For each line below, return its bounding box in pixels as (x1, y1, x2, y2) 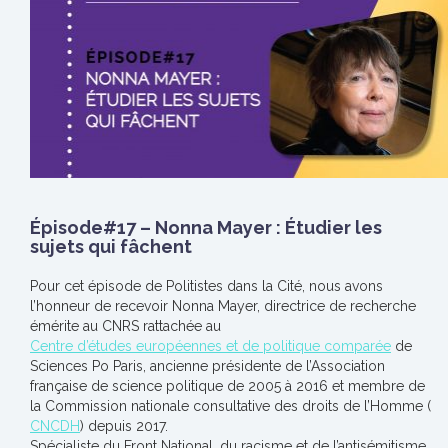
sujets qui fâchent (30, 236, 192, 257)
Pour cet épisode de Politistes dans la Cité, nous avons (30, 278, 383, 294)
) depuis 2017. (80, 418, 168, 434)
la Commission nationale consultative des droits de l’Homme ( (30, 398, 431, 414)
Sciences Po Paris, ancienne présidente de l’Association (30, 358, 385, 374)
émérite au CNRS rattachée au (30, 318, 221, 334)
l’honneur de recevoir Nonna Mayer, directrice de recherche (30, 298, 416, 314)
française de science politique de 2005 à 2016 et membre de (30, 378, 425, 394)
